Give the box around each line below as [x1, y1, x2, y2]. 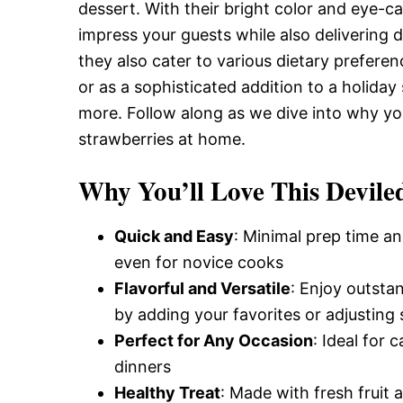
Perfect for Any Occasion [114, 331, 313, 351]
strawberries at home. [78, 130, 246, 149]
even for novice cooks [114, 253, 283, 273]
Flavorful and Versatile [114, 279, 291, 299]
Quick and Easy [114, 227, 234, 246]
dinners [114, 357, 171, 377]
